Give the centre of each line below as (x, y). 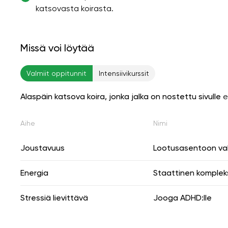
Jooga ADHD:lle (182, 197)
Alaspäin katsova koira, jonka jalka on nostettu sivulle (121, 96)
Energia (34, 173)
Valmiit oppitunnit (56, 73)
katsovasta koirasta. (75, 8)
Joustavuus (42, 148)
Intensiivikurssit (124, 73)
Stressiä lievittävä (54, 197)
